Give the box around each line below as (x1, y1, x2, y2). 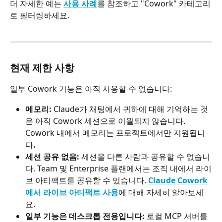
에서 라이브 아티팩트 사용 (25, 186, 118, 198)
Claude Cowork (148, 174, 208, 186)
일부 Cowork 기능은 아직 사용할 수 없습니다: (10, 83, 172, 95)
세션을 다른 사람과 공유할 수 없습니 (79, 151, 210, 162)
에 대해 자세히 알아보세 (118, 186, 204, 198)
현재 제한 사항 (10, 64, 74, 74)
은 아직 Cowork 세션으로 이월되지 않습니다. (25, 115, 187, 126)
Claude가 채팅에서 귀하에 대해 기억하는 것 (52, 103, 208, 114)
